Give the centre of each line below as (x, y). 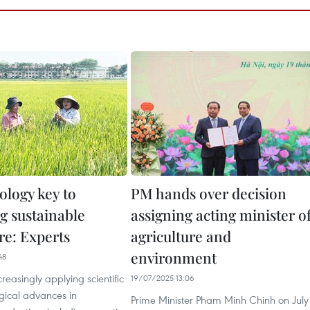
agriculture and (181, 236)
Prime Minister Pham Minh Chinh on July (220, 300)
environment (174, 257)
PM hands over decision (209, 193)
